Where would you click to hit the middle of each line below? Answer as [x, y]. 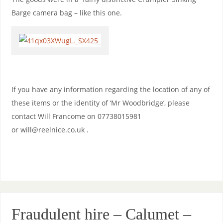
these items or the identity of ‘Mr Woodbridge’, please [100, 103]
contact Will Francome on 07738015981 [76, 116]
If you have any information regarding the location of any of [111, 89]
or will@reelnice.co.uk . [50, 129]
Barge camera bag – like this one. [66, 12]
